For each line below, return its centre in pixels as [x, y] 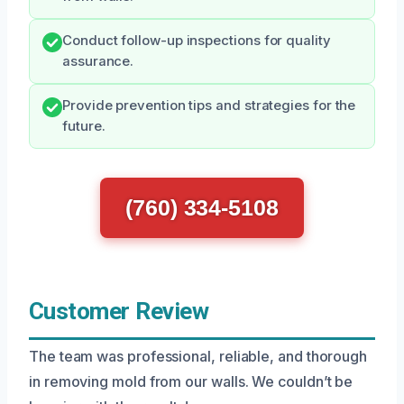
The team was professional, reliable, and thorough [198, 356]
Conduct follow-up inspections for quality [197, 41]
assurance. [98, 61]
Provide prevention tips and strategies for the [209, 106]
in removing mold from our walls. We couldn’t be [191, 381]
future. [84, 126]
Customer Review [119, 311]
